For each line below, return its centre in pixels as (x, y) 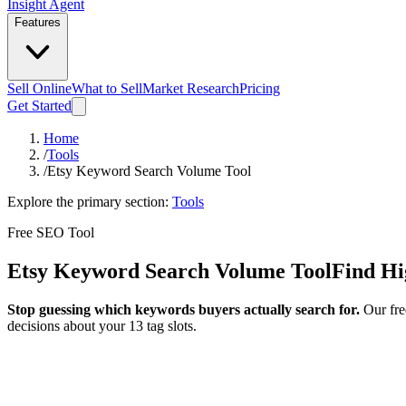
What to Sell (107, 88)
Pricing (260, 88)
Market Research (191, 88)
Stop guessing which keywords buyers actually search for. (184, 309)
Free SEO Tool (51, 232)
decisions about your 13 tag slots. (102, 325)
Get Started (39, 106)
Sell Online (39, 88)
